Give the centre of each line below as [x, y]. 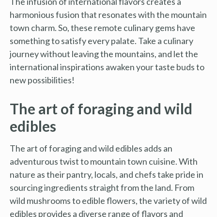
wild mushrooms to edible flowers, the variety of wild [108, 200]
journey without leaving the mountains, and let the [104, 54]
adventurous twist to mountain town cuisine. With [104, 161]
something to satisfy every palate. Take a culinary [101, 40]
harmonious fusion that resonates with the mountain [108, 14]
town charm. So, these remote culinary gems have [102, 27]
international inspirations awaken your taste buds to [107, 67]
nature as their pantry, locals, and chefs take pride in [107, 174]
